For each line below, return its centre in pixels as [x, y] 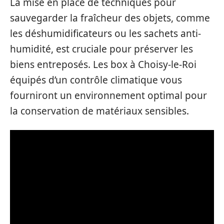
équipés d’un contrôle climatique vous [96, 80]
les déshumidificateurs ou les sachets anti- [105, 33]
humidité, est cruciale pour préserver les [101, 49]
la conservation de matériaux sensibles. [99, 111]
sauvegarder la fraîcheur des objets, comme [110, 18]
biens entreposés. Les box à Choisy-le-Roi [103, 64]
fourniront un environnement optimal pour [108, 95]
